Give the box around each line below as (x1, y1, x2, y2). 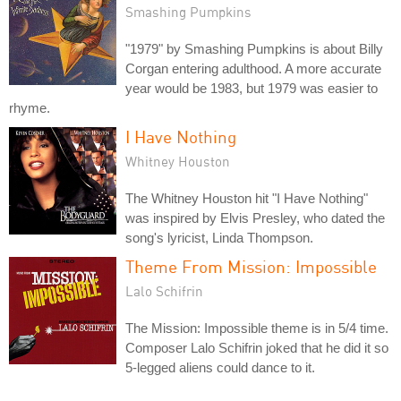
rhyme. (9, 99, 50, 115)
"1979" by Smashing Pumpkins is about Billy (125, 40, 383, 56)
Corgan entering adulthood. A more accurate (125, 60, 381, 76)
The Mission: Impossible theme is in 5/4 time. (125, 320, 388, 336)
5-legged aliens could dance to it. (125, 359, 315, 375)
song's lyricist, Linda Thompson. (125, 229, 313, 245)
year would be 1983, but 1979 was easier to (125, 80, 378, 96)
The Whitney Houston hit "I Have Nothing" (125, 190, 368, 206)
